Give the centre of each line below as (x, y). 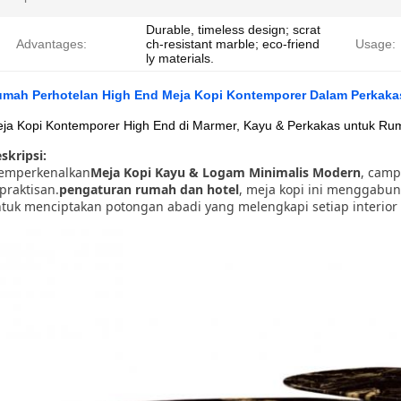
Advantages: (51, 44)
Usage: (375, 44)
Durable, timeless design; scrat (233, 30)
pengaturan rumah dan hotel (149, 189)
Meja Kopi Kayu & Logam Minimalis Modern (226, 172)
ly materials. (180, 58)
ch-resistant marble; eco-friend (233, 44)
